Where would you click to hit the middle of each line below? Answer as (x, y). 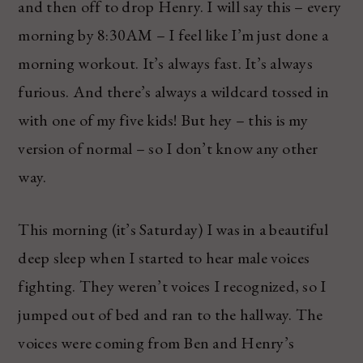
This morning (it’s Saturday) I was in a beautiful (173, 229)
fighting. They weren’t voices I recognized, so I (172, 286)
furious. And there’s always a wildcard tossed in (174, 91)
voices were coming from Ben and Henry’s (156, 342)
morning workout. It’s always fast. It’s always (165, 63)
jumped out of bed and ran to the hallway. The (171, 314)
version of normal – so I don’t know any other (168, 148)
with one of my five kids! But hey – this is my (163, 120)
